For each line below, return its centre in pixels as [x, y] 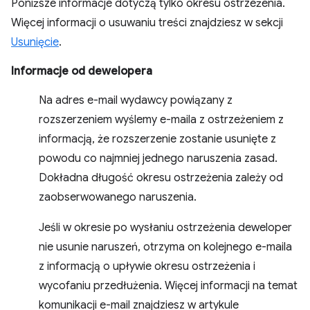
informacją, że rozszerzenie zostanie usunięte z [157, 139]
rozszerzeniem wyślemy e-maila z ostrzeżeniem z [161, 119]
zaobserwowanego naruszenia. [118, 197]
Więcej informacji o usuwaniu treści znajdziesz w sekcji [147, 22]
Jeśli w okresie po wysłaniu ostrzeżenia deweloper [165, 227]
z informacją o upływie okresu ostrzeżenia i [147, 266]
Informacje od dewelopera [82, 71]
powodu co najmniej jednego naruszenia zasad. [158, 158]
